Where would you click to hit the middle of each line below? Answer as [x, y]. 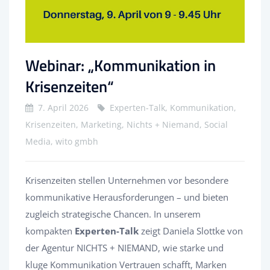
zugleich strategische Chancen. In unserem [113, 214]
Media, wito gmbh [62, 142]
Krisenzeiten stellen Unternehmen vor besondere [127, 181]
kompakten [50, 231]
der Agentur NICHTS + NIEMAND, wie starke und [124, 248]
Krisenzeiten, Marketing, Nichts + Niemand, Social [127, 125]
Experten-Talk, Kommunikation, [173, 108]
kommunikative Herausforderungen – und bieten [127, 197]
